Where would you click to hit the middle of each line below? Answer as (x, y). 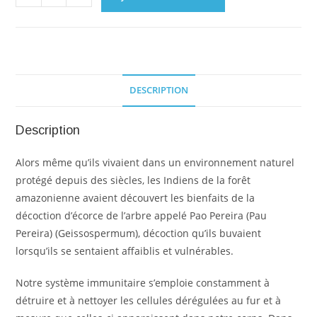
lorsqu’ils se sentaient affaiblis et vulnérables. (125, 251)
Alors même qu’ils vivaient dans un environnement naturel (155, 162)
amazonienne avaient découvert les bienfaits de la (136, 198)
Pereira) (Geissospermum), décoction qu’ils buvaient (139, 233)
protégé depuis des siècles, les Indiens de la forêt (133, 180)
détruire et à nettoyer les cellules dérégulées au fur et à (149, 300)
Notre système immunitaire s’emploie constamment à (143, 283)
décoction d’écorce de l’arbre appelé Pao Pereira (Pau (142, 215)
